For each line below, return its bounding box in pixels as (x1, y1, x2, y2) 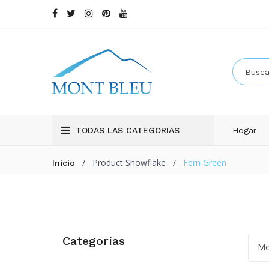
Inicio (52, 157, 75, 168)
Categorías (62, 233, 125, 248)
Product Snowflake (92, 156, 166, 168)
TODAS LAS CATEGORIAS (76, 125, 180, 135)
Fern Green (183, 156, 226, 168)
